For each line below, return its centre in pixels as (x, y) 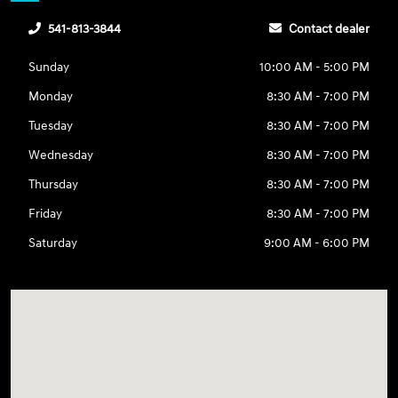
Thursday (54, 184)
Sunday (49, 67)
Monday (51, 96)
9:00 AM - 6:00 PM (316, 243)
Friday (46, 213)
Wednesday (61, 155)
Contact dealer (329, 28)
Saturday (53, 243)
